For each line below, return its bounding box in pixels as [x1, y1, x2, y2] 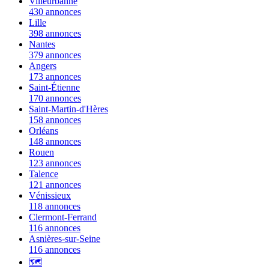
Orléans [29, 125, 58, 136]
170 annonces [29, 92, 81, 103]
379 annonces [29, 49, 81, 60]
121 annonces [29, 179, 81, 190]
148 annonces [29, 136, 81, 147]
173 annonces [29, 71, 81, 82]
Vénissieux [29, 190, 71, 201]
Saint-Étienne [29, 82, 80, 92]
